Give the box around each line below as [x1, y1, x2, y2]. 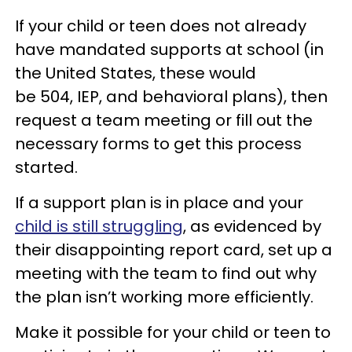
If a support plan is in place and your [15, 192, 303, 214]
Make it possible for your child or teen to [15, 321, 331, 343]
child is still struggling [15, 215, 183, 237]
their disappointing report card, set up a [15, 239, 332, 261]
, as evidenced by [183, 215, 321, 237]
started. [15, 156, 78, 178]
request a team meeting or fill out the [15, 109, 313, 131]
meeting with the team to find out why [15, 262, 317, 284]
